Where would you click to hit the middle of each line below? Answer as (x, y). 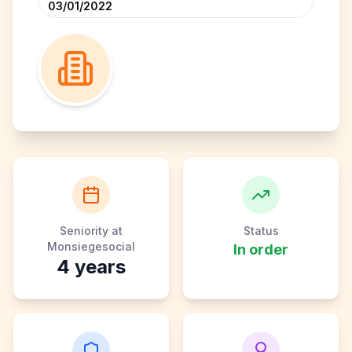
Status (261, 231)
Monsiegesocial (91, 246)
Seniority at (91, 231)
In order (261, 249)
